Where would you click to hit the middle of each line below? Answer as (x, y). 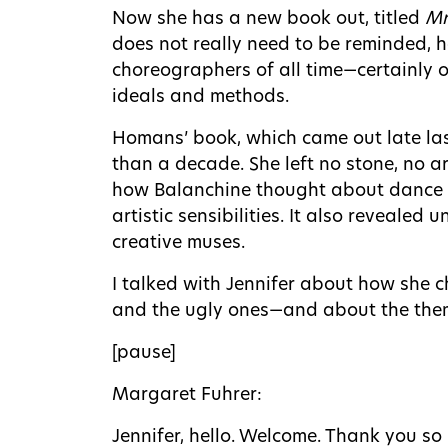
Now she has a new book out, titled (268, 19)
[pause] (144, 353)
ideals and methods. (200, 97)
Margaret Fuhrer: (187, 395)
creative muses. (178, 243)
